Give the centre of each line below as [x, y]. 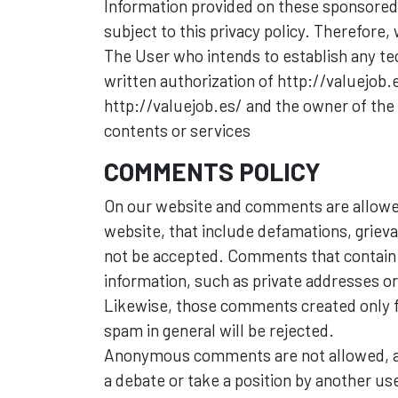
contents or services [177, 130]
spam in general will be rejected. [219, 330]
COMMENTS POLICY [212, 171]
